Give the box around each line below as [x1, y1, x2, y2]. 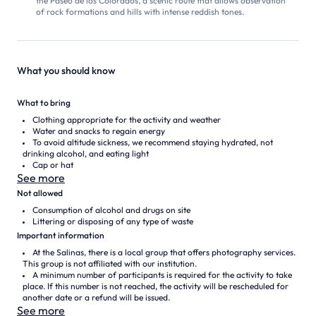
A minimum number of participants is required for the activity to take [32, 269, 292, 280]
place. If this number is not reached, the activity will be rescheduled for [23, 281, 288, 291]
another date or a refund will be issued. [23, 292, 170, 303]
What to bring [17, 97, 71, 108]
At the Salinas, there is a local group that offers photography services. [32, 247, 296, 257]
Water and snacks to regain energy [32, 126, 165, 136]
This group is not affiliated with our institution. [23, 258, 197, 269]
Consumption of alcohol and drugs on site [32, 205, 190, 215]
